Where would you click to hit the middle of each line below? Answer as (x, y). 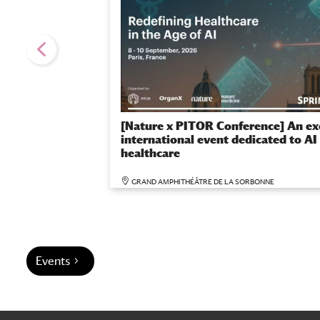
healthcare (150, 154)
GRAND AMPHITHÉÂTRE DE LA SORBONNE (203, 182)
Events (53, 261)
